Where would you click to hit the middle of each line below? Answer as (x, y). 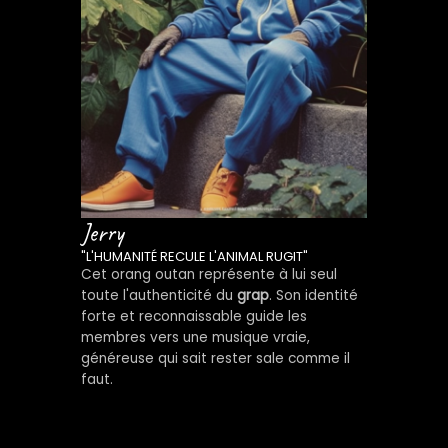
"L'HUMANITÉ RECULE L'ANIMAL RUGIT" (194, 256)
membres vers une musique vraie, (195, 337)
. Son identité (313, 295)
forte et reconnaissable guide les (193, 316)
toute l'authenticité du (158, 295)
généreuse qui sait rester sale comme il (215, 358)
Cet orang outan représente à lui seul (208, 274)
